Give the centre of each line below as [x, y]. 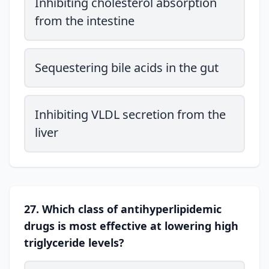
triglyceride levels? [74, 243]
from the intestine [85, 21]
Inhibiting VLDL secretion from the [130, 114]
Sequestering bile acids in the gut [127, 68]
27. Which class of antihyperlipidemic [123, 209]
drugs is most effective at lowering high [131, 226]
